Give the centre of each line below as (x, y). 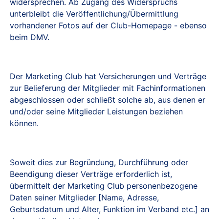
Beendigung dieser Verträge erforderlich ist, (91, 174)
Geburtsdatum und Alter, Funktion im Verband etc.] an (109, 209)
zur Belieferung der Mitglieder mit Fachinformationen (108, 88)
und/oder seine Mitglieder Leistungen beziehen (96, 111)
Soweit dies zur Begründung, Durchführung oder (99, 162)
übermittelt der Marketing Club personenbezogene (104, 186)
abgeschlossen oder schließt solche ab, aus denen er (108, 100)
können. (24, 123)
